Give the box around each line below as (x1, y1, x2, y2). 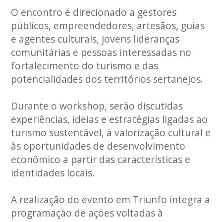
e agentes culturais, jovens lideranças (11, 32, 180, 46)
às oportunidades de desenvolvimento (11, 139, 186, 153)
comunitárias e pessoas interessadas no (11, 46, 192, 59)
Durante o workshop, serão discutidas (11, 99, 183, 112)
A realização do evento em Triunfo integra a (11, 193, 211, 206)
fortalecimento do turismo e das (11, 59, 159, 72)
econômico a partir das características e (11, 153, 191, 166)
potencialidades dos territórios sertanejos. (11, 72, 204, 86)
